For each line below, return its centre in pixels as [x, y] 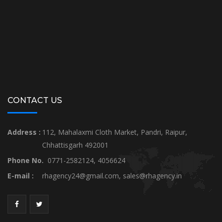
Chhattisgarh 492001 [75, 145]
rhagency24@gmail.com [81, 175]
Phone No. [26, 160]
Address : [24, 132]
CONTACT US [35, 100]
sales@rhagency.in [152, 175]
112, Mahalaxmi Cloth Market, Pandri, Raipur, [115, 132]
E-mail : [21, 175]
